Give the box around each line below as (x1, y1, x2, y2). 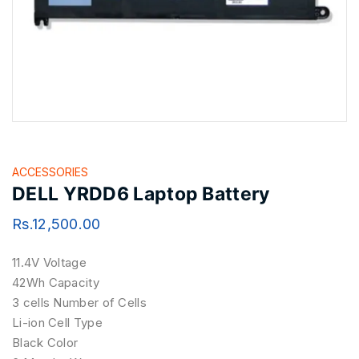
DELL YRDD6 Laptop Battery (12, 183, 270, 205)
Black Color (12, 334, 79, 350)
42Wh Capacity (12, 274, 99, 290)
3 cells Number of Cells (12, 294, 147, 310)
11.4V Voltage (12, 254, 87, 270)
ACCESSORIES (12, 165, 88, 179)
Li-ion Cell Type (12, 314, 103, 330)
